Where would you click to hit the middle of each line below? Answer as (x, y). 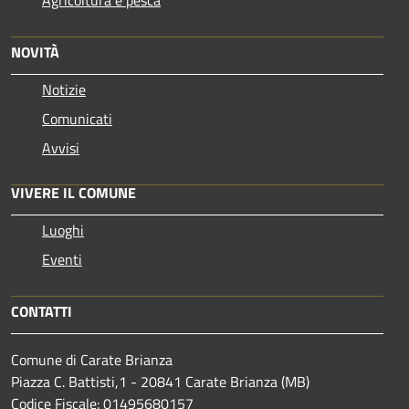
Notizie (64, 90)
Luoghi (63, 231)
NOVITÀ (35, 52)
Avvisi (61, 148)
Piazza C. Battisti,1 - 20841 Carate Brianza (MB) (162, 382)
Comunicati (77, 119)
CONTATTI (42, 312)
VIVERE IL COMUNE (73, 193)
